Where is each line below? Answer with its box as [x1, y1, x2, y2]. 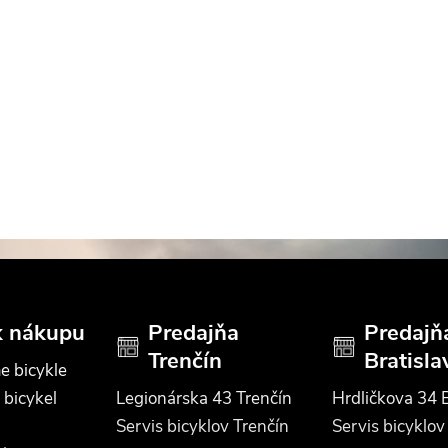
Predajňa [148, 318, 240, 348]
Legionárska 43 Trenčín [116, 387, 293, 410]
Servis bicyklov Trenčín [116, 415, 290, 438]
